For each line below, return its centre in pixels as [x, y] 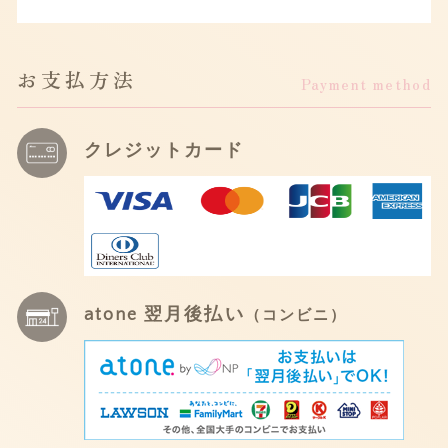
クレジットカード [164, 151]
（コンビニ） [296, 316]
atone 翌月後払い [164, 315]
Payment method [366, 84]
